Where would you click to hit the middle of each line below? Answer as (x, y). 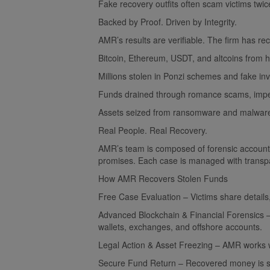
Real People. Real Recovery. (153, 130)
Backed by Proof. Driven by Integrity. (168, 21)
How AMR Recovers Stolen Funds (163, 178)
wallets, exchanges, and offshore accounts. (180, 226)
